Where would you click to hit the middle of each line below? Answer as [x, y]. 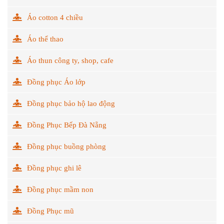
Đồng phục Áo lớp [56, 82]
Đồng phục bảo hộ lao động [71, 103]
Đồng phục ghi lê [54, 168]
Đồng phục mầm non [60, 189]
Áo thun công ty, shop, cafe [70, 60]
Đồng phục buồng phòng [66, 146]
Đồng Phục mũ [50, 211]
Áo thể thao [45, 39]
